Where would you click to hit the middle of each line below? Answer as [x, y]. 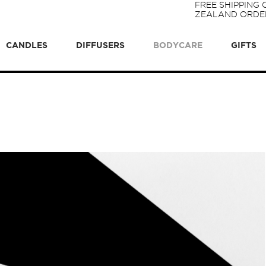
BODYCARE [178, 45]
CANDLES [27, 45]
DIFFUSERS [100, 45]
